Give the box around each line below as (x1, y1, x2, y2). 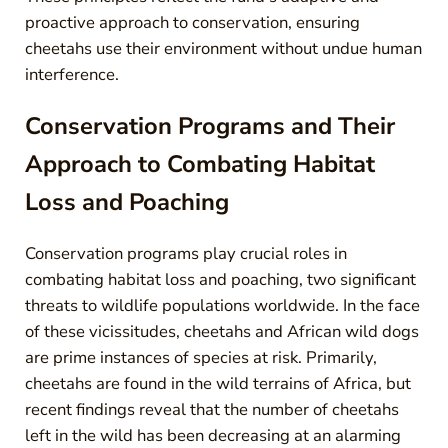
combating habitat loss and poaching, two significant (24, 267, 416, 291)
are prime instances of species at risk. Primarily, (24, 345, 377, 369)
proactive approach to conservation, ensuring (24, 10, 360, 34)
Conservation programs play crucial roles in (24, 241, 347, 265)
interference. (24, 62, 119, 86)
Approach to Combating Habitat (24, 148, 375, 181)
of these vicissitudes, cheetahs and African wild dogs (24, 319, 419, 343)
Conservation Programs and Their (24, 110, 395, 143)
